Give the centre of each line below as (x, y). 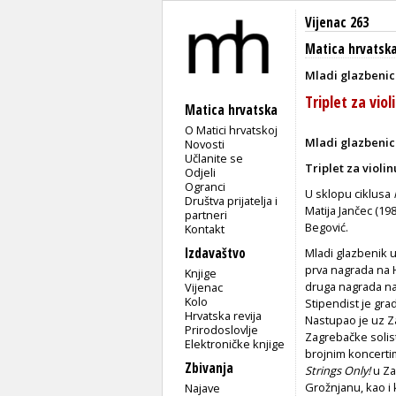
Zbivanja (209, 368)
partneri (206, 214)
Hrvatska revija (224, 315)
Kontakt (205, 228)
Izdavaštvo (215, 253)
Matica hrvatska (231, 110)
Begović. (327, 227)
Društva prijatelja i (232, 200)
